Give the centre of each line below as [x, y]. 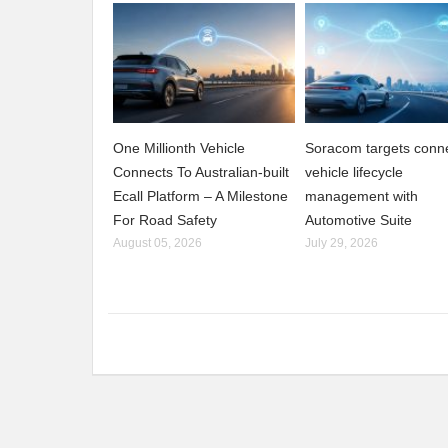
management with [362, 196]
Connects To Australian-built [201, 172]
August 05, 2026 [157, 243]
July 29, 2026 [342, 243]
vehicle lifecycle [354, 172]
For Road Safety [165, 220]
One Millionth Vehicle [179, 148]
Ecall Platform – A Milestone [200, 196]
